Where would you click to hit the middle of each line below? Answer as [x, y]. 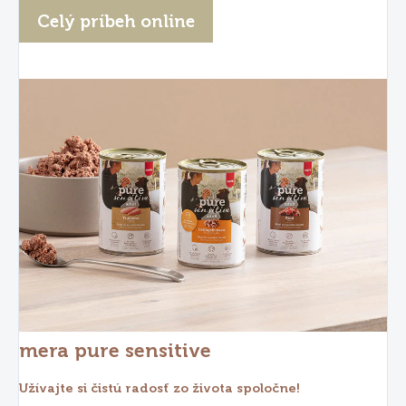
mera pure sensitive [115, 351]
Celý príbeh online [116, 21]
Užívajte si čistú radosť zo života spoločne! [159, 389]
